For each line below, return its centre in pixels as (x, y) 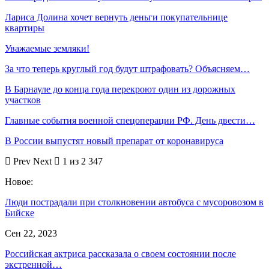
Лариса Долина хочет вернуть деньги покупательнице (116, 17)
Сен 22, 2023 (31, 233)
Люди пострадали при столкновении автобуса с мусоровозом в (134, 202)
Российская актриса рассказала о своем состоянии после (120, 253)
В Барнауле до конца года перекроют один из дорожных (120, 89)
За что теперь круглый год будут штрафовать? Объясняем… (127, 68)
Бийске (20, 213)
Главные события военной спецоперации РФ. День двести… (130, 120)
